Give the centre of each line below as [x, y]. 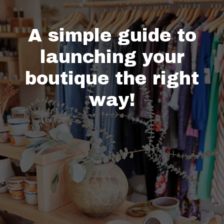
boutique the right [112, 78]
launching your [112, 57]
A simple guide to [112, 35]
